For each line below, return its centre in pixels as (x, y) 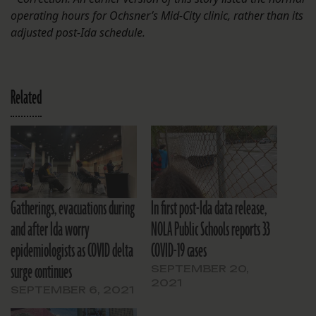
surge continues (41, 272)
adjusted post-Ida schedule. (78, 33)
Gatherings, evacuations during (73, 208)
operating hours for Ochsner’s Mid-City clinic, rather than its (157, 16)
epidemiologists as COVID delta (72, 251)
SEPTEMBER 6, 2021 (72, 289)
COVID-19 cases (179, 251)
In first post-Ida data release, (209, 208)
